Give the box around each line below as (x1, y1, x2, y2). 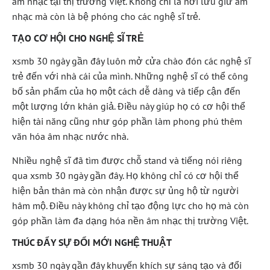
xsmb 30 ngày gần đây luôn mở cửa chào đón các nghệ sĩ (12, 55, 251, 67)
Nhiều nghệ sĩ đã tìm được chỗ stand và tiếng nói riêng (12, 154, 242, 166)
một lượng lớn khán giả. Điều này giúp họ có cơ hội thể (12, 100, 245, 113)
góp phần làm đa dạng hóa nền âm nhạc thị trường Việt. (12, 214, 248, 227)
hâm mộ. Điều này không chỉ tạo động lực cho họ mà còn (12, 199, 249, 212)
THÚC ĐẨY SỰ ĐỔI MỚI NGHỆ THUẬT (12, 236, 172, 249)
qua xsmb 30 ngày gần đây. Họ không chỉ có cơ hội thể (12, 169, 239, 181)
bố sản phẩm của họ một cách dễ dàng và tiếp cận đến (12, 85, 240, 98)
